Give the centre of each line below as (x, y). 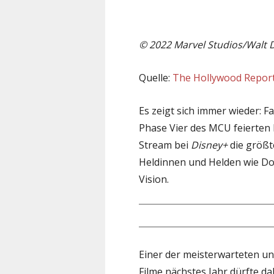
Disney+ (209, 145)
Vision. (154, 179)
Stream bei (165, 145)
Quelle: (156, 77)
